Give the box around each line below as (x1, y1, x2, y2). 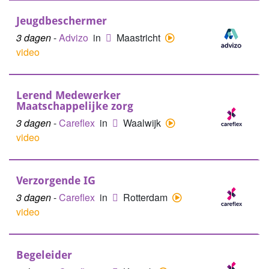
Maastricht (116, 31, 163, 44)
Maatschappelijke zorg (16, 100, 133, 112)
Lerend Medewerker (16, 89, 121, 101)
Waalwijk (123, 116, 163, 130)
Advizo (59, 31, 91, 44)
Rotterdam (123, 190, 170, 204)
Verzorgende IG (16, 174, 95, 187)
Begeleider (16, 249, 72, 261)
